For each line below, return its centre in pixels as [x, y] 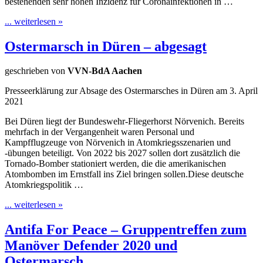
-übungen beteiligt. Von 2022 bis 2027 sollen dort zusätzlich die [122, 153]
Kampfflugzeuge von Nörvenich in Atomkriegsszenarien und [118, 143]
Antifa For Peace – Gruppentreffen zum [126, 230]
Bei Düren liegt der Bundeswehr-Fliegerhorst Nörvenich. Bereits [124, 122]
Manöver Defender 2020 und [91, 246]
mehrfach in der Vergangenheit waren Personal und [100, 132]
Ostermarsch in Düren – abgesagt [106, 46]
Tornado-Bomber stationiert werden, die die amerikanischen [115, 164]
